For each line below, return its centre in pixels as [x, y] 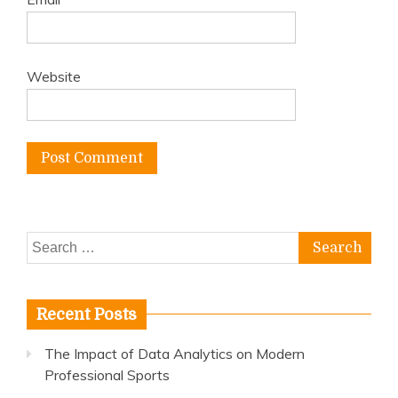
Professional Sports [107, 375]
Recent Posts [87, 314]
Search [48, 243]
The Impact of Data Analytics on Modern [175, 354]
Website [54, 76]
